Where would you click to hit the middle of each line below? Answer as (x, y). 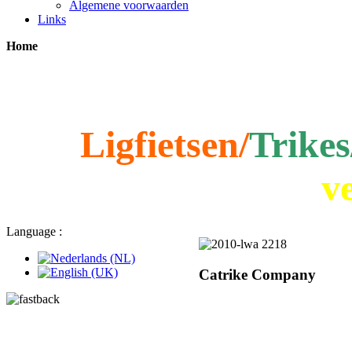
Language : (34, 231)
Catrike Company (257, 274)
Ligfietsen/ (165, 144)
